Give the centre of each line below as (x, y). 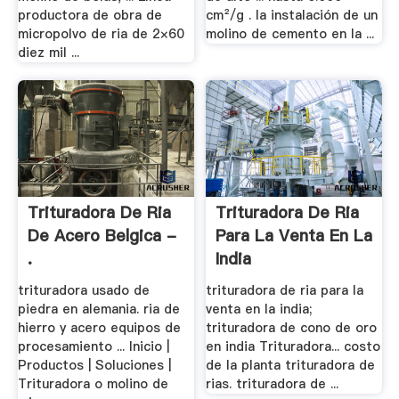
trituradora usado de (83, 290)
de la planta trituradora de (291, 365)
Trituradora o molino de (93, 383)
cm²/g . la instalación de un (292, 16)
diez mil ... (48, 53)
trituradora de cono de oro (292, 327)
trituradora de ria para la (285, 290)
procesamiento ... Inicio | (93, 346)
